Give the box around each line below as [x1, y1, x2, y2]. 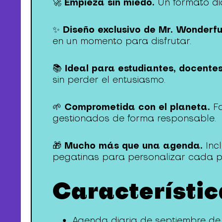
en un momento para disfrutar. [53, 35, 192, 47]
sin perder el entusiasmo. [53, 73, 166, 85]
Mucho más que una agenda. [64, 139, 203, 152]
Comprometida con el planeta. [64, 100, 211, 113]
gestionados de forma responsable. [53, 112, 217, 124]
